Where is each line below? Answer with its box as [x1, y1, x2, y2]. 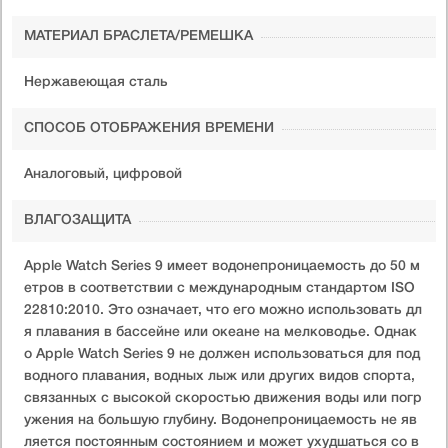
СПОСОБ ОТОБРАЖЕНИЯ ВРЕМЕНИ [24, 121, 274, 135]
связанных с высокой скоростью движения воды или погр [24, 391, 422, 405]
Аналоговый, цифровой [24, 167, 182, 181]
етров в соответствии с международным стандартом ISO [24, 281, 415, 295]
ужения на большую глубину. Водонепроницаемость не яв [24, 413, 417, 427]
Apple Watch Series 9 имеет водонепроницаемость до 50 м [24, 259, 420, 273]
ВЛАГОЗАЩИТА [24, 213, 131, 227]
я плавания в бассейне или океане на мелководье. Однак [24, 325, 417, 339]
